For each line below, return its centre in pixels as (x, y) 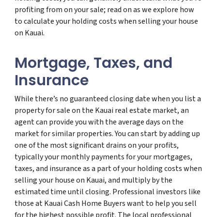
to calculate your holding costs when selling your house (106, 21)
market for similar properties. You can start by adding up (107, 133)
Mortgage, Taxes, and (93, 63)
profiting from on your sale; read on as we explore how (104, 9)
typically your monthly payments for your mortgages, (103, 157)
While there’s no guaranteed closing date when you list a (108, 99)
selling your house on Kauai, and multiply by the (93, 180)
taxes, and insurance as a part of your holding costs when (108, 168)
